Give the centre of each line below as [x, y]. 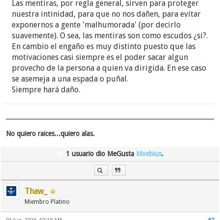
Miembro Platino [47, 202]
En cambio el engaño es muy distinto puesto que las [104, 47]
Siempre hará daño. [46, 90]
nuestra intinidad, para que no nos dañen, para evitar [107, 14]
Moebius [149, 154]
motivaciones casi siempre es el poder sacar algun [100, 57]
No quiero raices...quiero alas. [51, 134]
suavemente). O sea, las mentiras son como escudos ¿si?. [110, 36]
